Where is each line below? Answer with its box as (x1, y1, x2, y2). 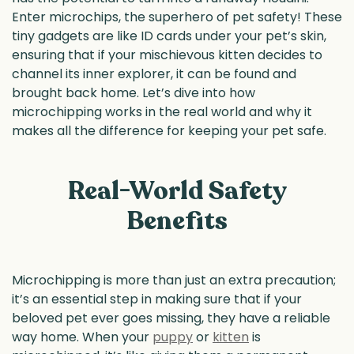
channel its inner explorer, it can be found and (12, 65, 296, 83)
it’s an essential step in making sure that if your (12, 290, 302, 309)
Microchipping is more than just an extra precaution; (12, 271, 336, 290)
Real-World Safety (67, 173, 287, 209)
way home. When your (12, 328, 153, 347)
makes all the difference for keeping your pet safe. (12, 122, 326, 140)
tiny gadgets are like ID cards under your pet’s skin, (12, 27, 326, 45)
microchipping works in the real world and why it (12, 103, 312, 121)
